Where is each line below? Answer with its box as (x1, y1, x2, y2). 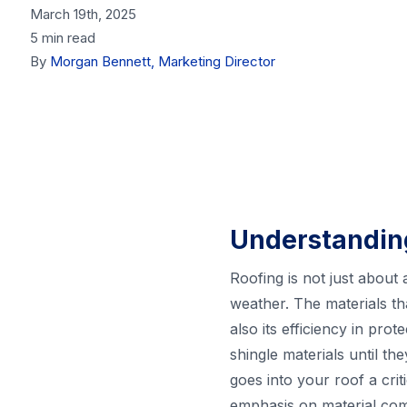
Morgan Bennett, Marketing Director (50, 53, 276, 71)
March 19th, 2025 (30, 5, 137, 24)
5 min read (30, 29, 96, 47)
